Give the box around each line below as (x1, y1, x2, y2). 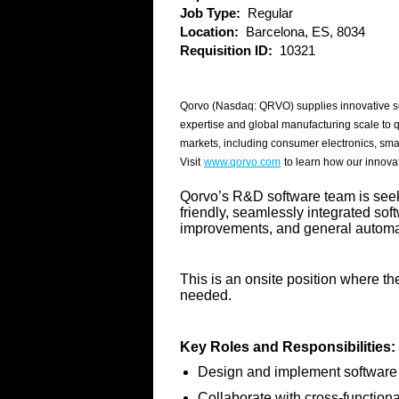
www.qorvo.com (204, 156, 281, 168)
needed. (180, 288, 232, 304)
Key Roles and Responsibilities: (180, 338, 395, 354)
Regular (248, 5, 293, 20)
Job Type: (180, 5, 248, 20)
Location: (180, 24, 246, 39)
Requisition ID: (180, 43, 280, 58)
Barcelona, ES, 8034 (246, 24, 365, 39)
